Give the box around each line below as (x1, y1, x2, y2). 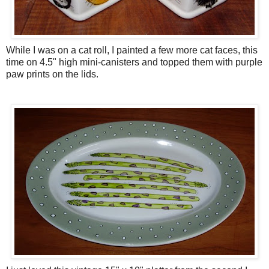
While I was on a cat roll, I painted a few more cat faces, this (6, 45, 258, 56)
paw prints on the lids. (6, 69, 98, 80)
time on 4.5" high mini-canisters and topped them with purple (6, 57, 262, 68)
